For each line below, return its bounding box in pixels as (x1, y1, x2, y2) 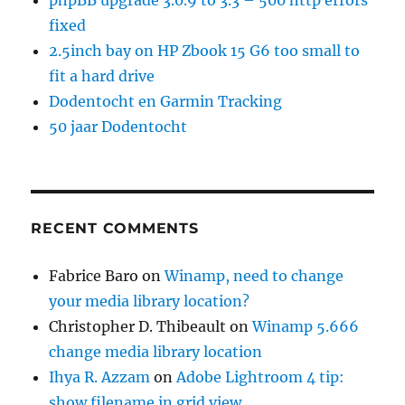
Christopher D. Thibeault (49, 316, 227, 335)
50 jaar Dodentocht (49, 117, 188, 136)
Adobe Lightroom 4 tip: (176, 367, 345, 386)
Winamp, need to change (165, 266, 344, 285)
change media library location (49, 342, 263, 361)
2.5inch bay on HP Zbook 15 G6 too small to (49, 41, 361, 60)
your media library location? (49, 291, 250, 310)
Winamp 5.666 (252, 316, 360, 335)
